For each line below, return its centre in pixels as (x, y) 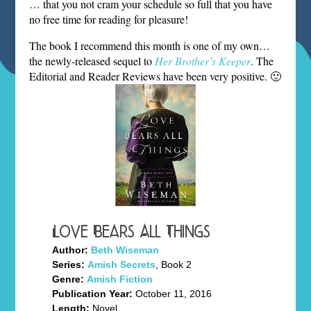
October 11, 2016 (173, 293)
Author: (70, 250)
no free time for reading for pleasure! (109, 19)
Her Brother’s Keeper (203, 60)
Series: (69, 264)
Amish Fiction (120, 279)
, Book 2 (174, 264)
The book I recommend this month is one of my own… (150, 45)
